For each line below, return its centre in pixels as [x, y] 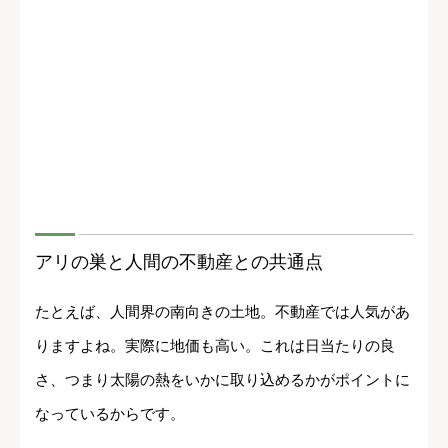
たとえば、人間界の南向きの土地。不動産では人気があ [222, 311]
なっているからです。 [110, 413]
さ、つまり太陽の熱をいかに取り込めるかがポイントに [222, 379]
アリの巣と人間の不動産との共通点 [179, 261]
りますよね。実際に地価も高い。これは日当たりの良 [215, 345]
